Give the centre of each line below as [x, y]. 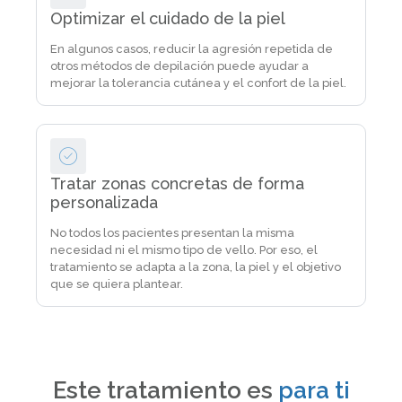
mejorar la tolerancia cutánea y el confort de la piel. [198, 83]
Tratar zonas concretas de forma [177, 184]
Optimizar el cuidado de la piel [168, 18]
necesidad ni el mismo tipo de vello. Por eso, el [184, 250]
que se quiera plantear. [117, 284]
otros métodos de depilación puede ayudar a [179, 66]
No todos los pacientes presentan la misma [172, 233]
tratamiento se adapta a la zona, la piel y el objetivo [196, 267]
